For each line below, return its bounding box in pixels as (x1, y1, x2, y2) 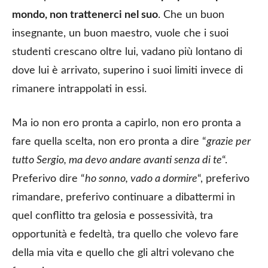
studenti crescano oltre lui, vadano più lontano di (12, 46, 242, 57)
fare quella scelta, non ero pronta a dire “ (12, 136, 206, 147)
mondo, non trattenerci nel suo (12, 9, 158, 20)
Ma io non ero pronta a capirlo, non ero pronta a (12, 117, 241, 129)
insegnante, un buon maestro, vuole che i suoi (12, 28, 229, 39)
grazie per (206, 136, 251, 147)
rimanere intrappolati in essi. (12, 83, 147, 95)
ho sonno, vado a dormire (85, 173, 197, 184)
